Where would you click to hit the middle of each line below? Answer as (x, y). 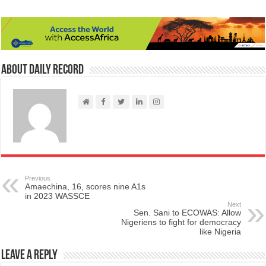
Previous (38, 178)
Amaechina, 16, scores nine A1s (85, 187)
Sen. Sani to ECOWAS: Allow (187, 213)
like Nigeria (220, 232)
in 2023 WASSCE (58, 196)
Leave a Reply (30, 256)
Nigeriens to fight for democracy (181, 222)
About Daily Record (43, 71)
